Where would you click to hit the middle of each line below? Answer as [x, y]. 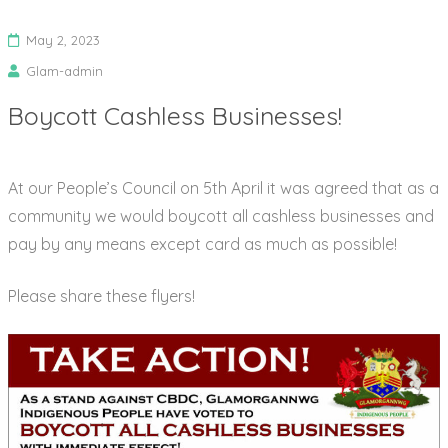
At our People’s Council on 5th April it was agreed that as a [223, 188]
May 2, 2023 [62, 40]
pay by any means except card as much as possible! [202, 244]
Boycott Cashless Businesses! [175, 116]
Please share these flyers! [101, 296]
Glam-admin [64, 71]
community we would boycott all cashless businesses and [221, 216]
